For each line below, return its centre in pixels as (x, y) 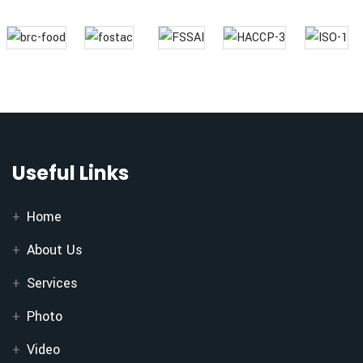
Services (52, 283)
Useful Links (70, 173)
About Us (55, 250)
